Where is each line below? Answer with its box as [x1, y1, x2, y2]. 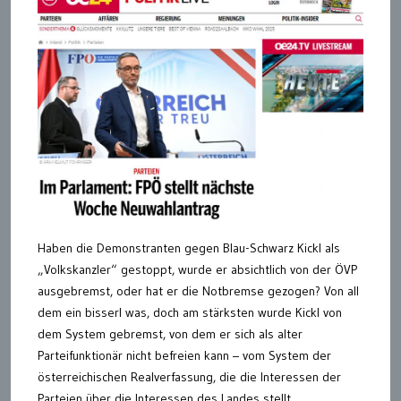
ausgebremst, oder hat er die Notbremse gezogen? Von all [38, 282, 359, 299]
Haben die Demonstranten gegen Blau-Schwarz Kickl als [38, 239, 340, 256]
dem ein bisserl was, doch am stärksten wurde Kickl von [38, 303, 342, 320]
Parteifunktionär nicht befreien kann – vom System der [38, 346, 331, 363]
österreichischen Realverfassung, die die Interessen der [38, 368, 341, 385]
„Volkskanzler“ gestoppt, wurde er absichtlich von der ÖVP [38, 260, 357, 277]
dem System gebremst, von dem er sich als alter [38, 325, 303, 342]
